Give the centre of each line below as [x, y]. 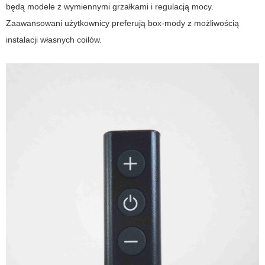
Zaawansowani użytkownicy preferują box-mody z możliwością [122, 23]
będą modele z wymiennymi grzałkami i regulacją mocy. [110, 7]
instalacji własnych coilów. [54, 40]
